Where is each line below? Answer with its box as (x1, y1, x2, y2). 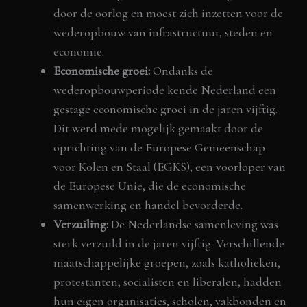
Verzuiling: (53, 217, 112, 232)
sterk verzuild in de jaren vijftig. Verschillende (53, 236, 285, 251)
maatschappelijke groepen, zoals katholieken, (53, 255, 281, 271)
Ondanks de (153, 63, 214, 79)
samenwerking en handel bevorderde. (53, 197, 243, 213)
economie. (53, 44, 105, 60)
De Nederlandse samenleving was (111, 217, 279, 232)
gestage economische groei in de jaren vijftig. (53, 101, 278, 117)
